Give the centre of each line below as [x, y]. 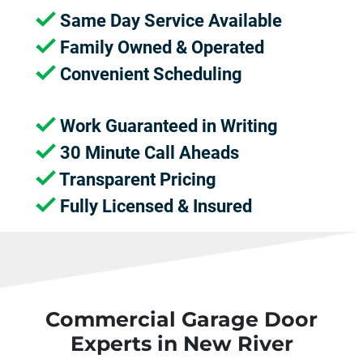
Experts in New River [181, 343]
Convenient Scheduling [149, 74]
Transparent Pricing [136, 179]
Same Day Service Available [169, 20]
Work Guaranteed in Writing [167, 126]
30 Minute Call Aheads [147, 152]
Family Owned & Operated [160, 47]
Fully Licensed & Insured [154, 206]
